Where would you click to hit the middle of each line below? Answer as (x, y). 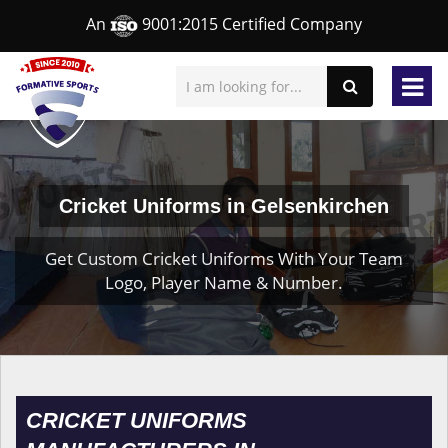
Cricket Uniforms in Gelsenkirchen (224, 206)
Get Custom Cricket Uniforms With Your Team (224, 258)
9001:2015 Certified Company (250, 24)
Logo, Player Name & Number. (224, 282)
